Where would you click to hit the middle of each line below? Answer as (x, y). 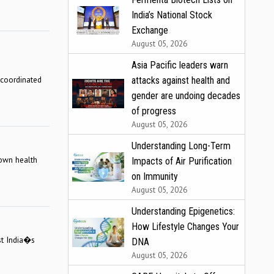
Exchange (150, 30)
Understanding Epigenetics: (183, 211)
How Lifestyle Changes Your (185, 226)
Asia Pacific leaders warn (180, 65)
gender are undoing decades (186, 95)
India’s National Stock (172, 15)
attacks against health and (181, 80)
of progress (154, 111)
